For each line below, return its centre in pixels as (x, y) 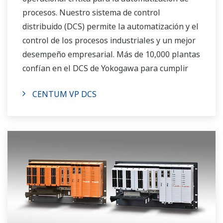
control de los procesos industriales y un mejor (109, 41)
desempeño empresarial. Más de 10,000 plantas (111, 55)
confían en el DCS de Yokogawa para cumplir (105, 68)
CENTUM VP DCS (64, 94)
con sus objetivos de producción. (82, 82)
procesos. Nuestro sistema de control (91, 13)
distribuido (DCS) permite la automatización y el (111, 27)
